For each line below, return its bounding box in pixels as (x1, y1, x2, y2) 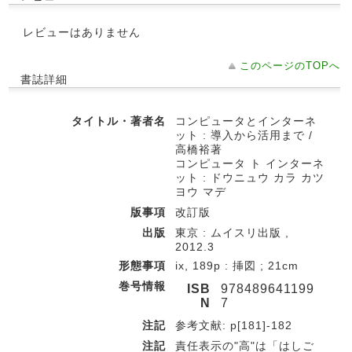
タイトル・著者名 (71, 115, 166, 127)
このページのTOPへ (240, 60, 340, 71)
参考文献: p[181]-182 (175, 319, 292, 332)
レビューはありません (23, 26, 141, 38)
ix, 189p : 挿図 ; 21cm (175, 259, 299, 272)
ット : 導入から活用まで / (175, 129, 313, 141)
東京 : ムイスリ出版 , (175, 226, 289, 239)
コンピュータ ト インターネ (175, 157, 324, 170)
